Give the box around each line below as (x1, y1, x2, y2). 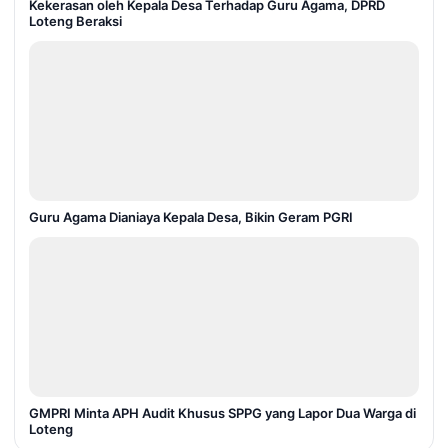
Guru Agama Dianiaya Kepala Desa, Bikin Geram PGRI (29, 209, 353, 225)
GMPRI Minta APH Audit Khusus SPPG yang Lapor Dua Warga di (29, 405, 416, 421)
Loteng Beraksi (29, 13, 122, 29)
